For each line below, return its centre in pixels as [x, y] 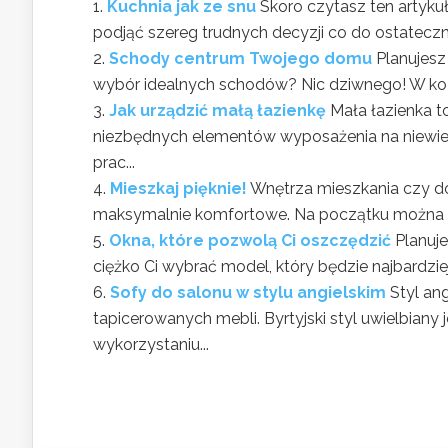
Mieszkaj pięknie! [178, 188]
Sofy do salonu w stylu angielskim [248, 292]
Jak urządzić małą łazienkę [217, 110]
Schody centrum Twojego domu [240, 58]
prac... [114, 162]
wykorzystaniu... [151, 344]
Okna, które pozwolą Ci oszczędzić [250, 240]
